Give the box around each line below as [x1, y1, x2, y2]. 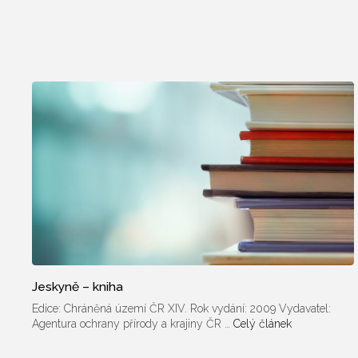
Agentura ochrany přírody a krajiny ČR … [32, 316, 233, 330]
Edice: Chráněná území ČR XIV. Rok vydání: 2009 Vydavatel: [32, 301, 331, 315]
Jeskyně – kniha [32, 278, 123, 294]
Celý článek [233, 316, 292, 330]
